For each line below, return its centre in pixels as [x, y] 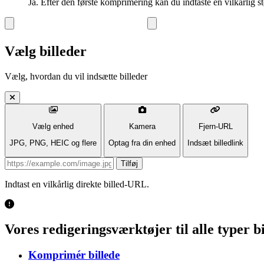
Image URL [27, 161]
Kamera [142, 126]
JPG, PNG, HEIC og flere [53, 143]
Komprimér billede [74, 255]
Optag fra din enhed [142, 143]
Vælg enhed [53, 126]
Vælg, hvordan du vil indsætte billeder [76, 76]
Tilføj [129, 163]
